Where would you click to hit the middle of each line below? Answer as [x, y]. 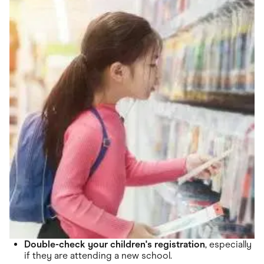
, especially [228, 244]
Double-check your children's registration [115, 244]
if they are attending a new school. [98, 255]
